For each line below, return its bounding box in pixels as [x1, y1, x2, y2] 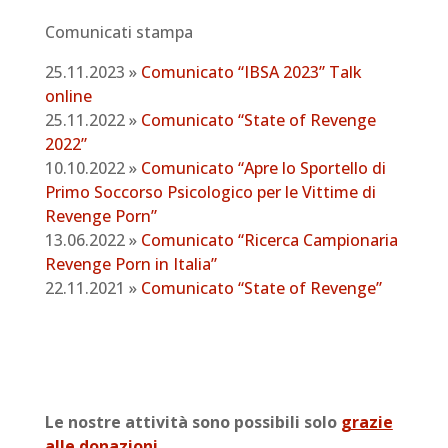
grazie [340, 411, 393, 433]
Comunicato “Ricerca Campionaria [140, 229, 398, 251]
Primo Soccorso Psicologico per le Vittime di [44, 181, 376, 203]
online [44, 85, 92, 107]
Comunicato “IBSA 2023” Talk [140, 61, 362, 83]
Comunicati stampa [44, 21, 193, 43]
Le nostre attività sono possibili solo [44, 411, 341, 433]
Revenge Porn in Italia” [44, 253, 217, 275]
